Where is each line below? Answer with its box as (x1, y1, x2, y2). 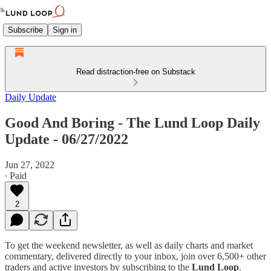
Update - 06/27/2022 (5, 131, 128, 147)
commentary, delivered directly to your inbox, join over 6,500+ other (5, 250, 266, 261)
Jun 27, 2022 (5, 159, 54, 170)
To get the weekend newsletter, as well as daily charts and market (5, 240, 253, 250)
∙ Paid (5, 170, 27, 181)
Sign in (53, 25, 77, 34)
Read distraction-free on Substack (76, 67, 195, 76)
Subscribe (8, 25, 43, 34)
